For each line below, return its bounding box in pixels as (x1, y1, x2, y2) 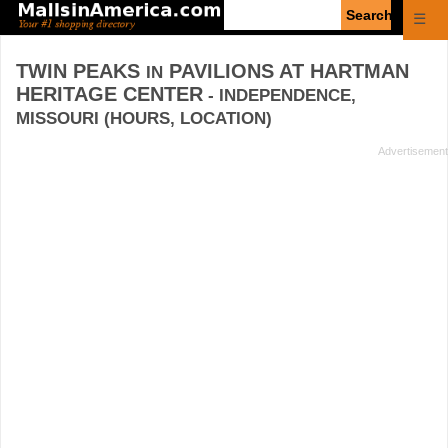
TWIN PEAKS (16, 59, 146, 82)
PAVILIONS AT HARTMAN (163, 59, 409, 82)
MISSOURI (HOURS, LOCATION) (16, 108, 272, 128)
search (223, 16, 268, 33)
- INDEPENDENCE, (203, 85, 356, 105)
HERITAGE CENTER (16, 82, 203, 105)
